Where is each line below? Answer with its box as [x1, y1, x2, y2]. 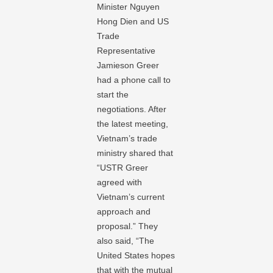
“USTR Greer [97, 163, 149, 172]
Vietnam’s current [97, 192, 165, 202]
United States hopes [97, 250, 175, 260]
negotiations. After [97, 104, 167, 114]
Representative [97, 46, 156, 55]
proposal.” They [97, 221, 158, 231]
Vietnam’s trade [97, 133, 158, 143]
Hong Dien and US [97, 16, 169, 26]
